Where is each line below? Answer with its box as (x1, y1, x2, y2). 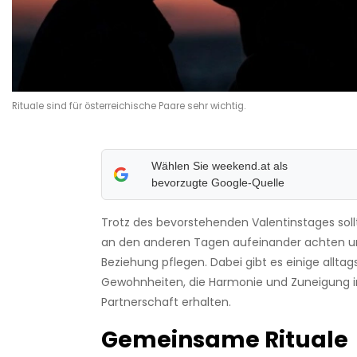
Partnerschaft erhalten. (100, 294, 231, 311)
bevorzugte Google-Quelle (151, 176, 285, 190)
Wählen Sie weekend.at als (151, 159, 288, 173)
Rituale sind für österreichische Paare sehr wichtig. (12, 100, 245, 113)
